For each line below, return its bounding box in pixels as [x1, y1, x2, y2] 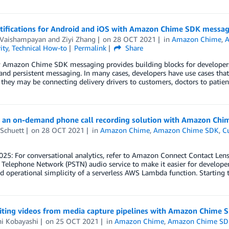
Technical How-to [11, 43, 67, 52]
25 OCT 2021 [56, 217, 99, 225]
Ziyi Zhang [61, 35, 96, 43]
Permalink [74, 43, 107, 52]
